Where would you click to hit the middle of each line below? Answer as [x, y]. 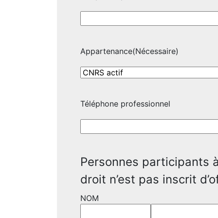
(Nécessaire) [155, 51]
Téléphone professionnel [125, 104]
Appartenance [106, 51]
